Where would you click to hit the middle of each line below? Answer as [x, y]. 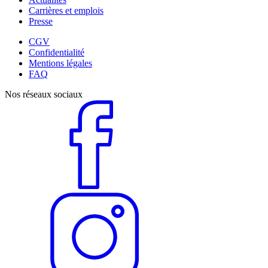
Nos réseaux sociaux [44, 94]
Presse [41, 21]
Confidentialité [57, 52]
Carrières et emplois [66, 10]
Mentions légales [60, 63]
